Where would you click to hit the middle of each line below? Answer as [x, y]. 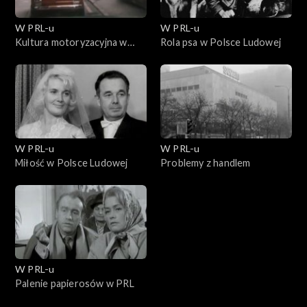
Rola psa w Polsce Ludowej [221, 42]
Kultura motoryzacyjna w [71, 42]
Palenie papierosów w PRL [75, 283]
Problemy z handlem [206, 162]
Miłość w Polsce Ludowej [72, 162]
